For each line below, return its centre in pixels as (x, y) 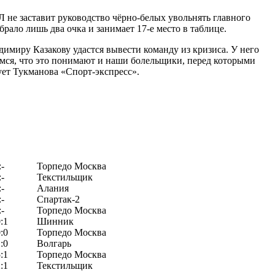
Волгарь (54, 243)
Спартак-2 (58, 199)
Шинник (55, 221)
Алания (53, 188)
